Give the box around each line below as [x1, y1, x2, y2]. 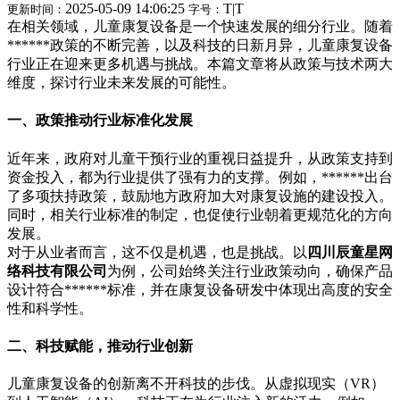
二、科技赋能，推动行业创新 [7, 337, 193, 354]
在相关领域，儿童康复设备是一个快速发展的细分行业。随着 [7, 19, 393, 34]
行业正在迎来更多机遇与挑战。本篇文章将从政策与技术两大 [7, 56, 393, 71]
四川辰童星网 [307, 244, 393, 260]
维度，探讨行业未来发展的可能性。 [7, 75, 236, 90]
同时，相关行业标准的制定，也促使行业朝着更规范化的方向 [7, 206, 393, 222]
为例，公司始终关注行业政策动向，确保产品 [107, 262, 393, 279]
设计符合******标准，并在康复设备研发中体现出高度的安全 [7, 281, 393, 297]
